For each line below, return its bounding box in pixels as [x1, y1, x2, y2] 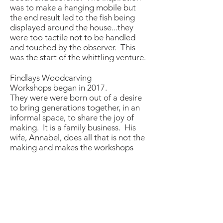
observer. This [83, 42, 135, 52]
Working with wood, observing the [10, 193, 136, 203]
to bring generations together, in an [10, 103, 140, 112]
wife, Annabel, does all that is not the [10, 132, 145, 142]
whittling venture [82, 52, 144, 62]
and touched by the [10, 42, 83, 52]
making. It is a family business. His [10, 122, 136, 132]
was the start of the [10, 52, 82, 62]
